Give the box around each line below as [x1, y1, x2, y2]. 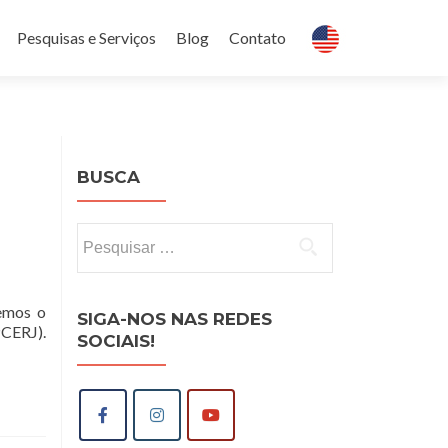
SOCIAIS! [77, 331, 155, 351]
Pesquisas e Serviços [17, 28, 156, 47]
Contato [229, 28, 286, 47]
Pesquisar [76, 224, 143, 243]
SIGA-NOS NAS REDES [77, 309, 272, 329]
